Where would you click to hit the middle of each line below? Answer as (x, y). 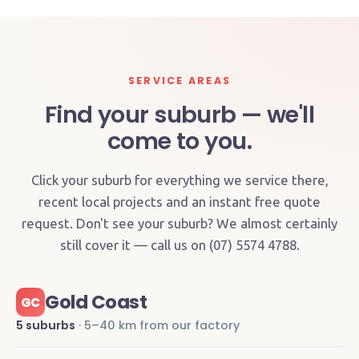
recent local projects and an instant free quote (179, 202)
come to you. (179, 141)
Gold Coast (96, 302)
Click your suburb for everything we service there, (179, 180)
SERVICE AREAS (179, 81)
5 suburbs (46, 325)
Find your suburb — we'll (179, 115)
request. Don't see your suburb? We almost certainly (179, 223)
